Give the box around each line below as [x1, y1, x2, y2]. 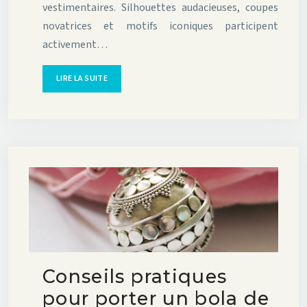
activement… [42, 37, 108, 52]
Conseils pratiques [42, 265, 228, 288]
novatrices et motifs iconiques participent [42, 19, 278, 34]
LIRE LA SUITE [56, 73, 108, 84]
